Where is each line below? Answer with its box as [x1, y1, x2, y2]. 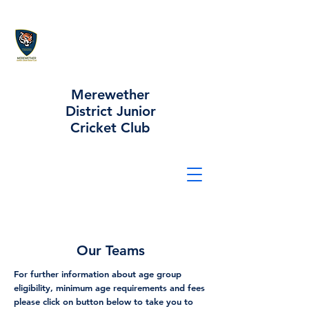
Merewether [71, 86, 150, 103]
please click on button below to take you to [14, 296, 193, 307]
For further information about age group [14, 268, 181, 279]
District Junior [65, 103, 156, 119]
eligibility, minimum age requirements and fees [14, 282, 205, 293]
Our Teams [76, 242, 145, 259]
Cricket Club [70, 119, 150, 136]
